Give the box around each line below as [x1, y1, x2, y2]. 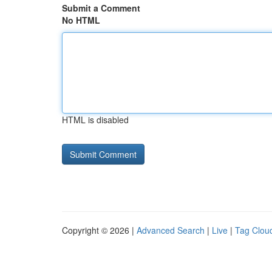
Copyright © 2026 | [62, 224, 137, 236]
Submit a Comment [62, 2, 140, 14]
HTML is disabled [62, 114, 129, 126]
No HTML [62, 14, 100, 26]
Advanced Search [137, 224, 205, 236]
